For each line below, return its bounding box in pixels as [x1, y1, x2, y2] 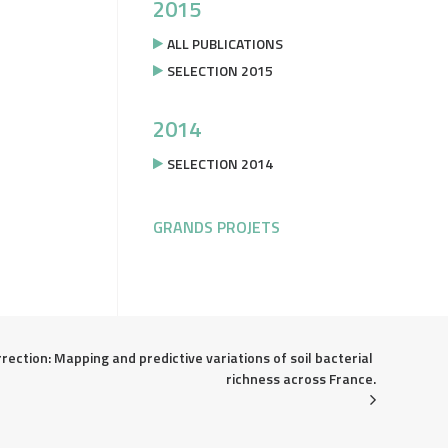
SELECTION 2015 [167, 60, 273, 81]
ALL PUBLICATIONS [167, 33, 283, 54]
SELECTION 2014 [167, 153, 273, 174]
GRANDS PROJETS [153, 215, 280, 239]
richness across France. [226, 368, 376, 389]
